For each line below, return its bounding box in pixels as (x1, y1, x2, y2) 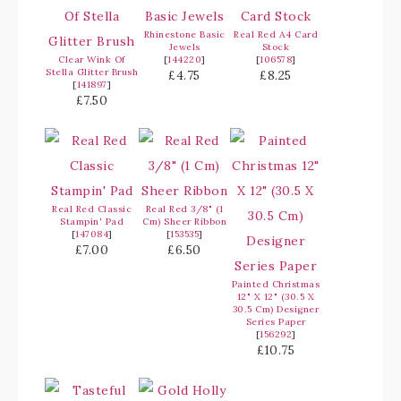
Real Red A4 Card (234, 29, 318, 41)
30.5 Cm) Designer (232, 303, 320, 316)
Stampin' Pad (60, 216, 124, 228)
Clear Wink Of (58, 54, 125, 66)
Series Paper (245, 316, 306, 328)
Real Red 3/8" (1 (145, 203, 224, 216)
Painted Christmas (231, 278, 320, 291)
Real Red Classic (52, 203, 132, 216)
